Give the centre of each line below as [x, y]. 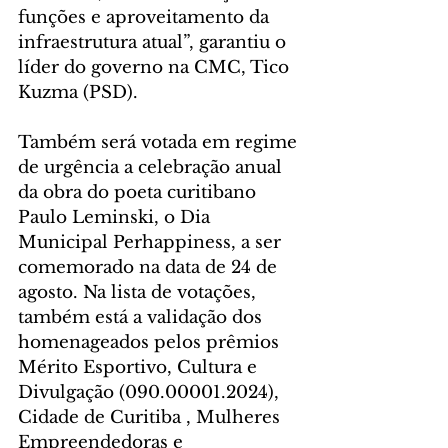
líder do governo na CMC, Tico [156, 67]
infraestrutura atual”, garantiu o [154, 42]
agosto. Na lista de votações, [139, 292]
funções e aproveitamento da [146, 17]
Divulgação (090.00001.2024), [151, 392]
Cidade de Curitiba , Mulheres [151, 417]
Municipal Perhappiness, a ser [152, 242]
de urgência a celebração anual [152, 167]
